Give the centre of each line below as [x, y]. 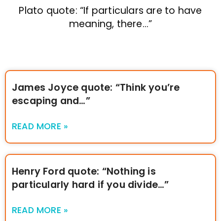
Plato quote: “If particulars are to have [110, 11]
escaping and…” [51, 101]
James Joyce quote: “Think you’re [96, 88]
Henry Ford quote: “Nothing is [84, 172]
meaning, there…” [110, 24]
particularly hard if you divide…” [91, 185]
